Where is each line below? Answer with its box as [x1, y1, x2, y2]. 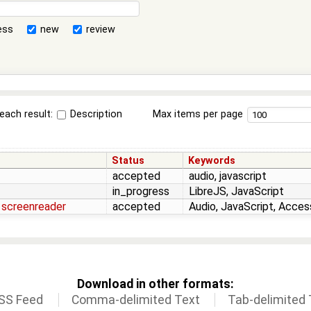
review [86, 23, 116, 35]
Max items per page [152, 108, 243, 121]
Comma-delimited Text [71, 292, 200, 307]
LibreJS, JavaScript [189, 184, 284, 198]
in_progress [112, 184, 169, 198]
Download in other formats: [77, 276, 234, 291]
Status [112, 154, 145, 167]
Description [67, 108, 123, 121]
